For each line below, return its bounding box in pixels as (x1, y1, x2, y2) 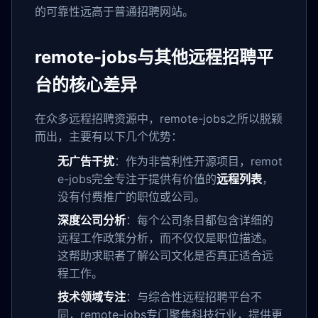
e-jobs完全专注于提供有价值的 (57, 171, 216, 186)
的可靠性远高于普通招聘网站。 (35, 4, 194, 19)
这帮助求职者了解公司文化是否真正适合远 (57, 248, 273, 263)
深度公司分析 (57, 212, 126, 227)
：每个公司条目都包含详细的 (126, 212, 273, 227)
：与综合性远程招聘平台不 (126, 289, 262, 304)
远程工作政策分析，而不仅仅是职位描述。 (57, 230, 273, 245)
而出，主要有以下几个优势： (35, 129, 182, 144)
